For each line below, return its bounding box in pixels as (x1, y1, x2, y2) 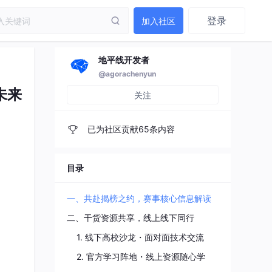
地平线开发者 (98, 55, 149, 65)
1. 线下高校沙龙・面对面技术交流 (76, 232, 204, 242)
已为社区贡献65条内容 (85, 124, 175, 134)
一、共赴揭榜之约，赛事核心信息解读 (67, 193, 211, 203)
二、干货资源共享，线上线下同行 (67, 212, 194, 223)
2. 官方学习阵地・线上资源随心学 (76, 251, 205, 262)
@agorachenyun (98, 69, 156, 78)
